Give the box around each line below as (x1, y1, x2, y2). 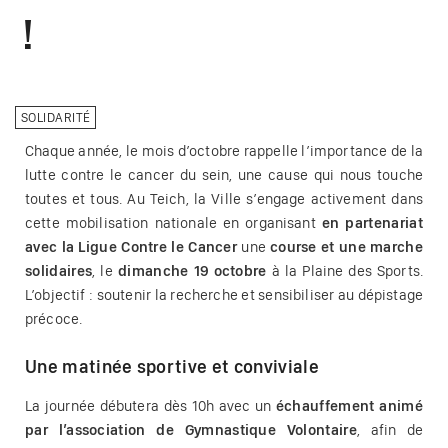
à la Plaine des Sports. (266, 261, 424, 280)
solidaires (25, 261, 93, 280)
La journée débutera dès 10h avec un (25, 396, 276, 415)
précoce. (25, 309, 83, 328)
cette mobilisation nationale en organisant (25, 213, 322, 232)
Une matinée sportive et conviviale (25, 356, 319, 379)
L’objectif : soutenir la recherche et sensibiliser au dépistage (25, 285, 423, 304)
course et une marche (269, 237, 423, 256)
